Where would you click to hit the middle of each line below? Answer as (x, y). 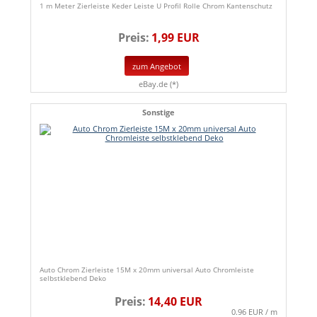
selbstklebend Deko (73, 278)
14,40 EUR (175, 302)
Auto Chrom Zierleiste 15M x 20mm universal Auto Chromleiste (147, 270)
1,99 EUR (175, 37)
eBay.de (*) (158, 84)
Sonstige (158, 113)
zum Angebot (157, 66)
